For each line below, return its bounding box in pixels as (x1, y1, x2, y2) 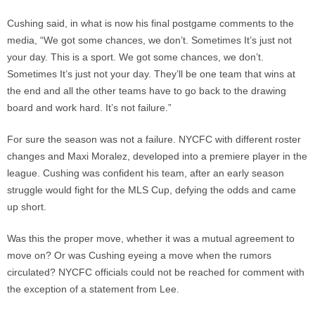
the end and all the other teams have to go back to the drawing (7, 84, 286, 96)
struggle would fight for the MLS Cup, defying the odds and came (7, 184, 296, 195)
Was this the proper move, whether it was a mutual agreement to (7, 232, 295, 244)
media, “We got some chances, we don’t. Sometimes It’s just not (7, 34, 292, 46)
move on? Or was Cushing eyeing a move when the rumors (7, 249, 271, 261)
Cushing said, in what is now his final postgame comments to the (7, 17, 294, 29)
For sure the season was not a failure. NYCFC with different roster (7, 133, 301, 145)
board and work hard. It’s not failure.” (7, 101, 172, 113)
